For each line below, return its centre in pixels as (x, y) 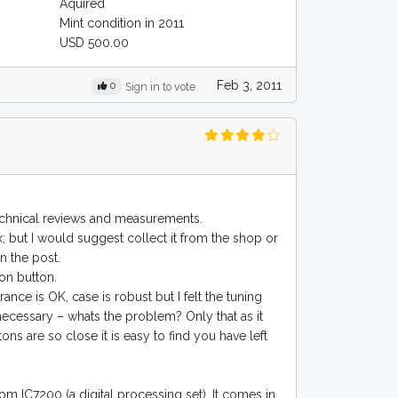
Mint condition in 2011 (122, 23)
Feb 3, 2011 (249, 85)
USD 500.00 (95, 43)
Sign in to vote (160, 87)
